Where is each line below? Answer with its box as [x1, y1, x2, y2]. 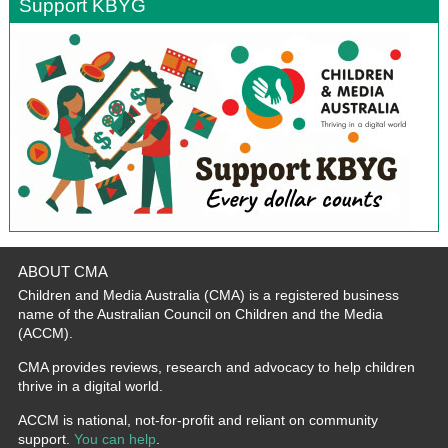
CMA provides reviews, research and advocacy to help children [17, 358, 415, 375]
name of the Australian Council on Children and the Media [17, 305, 383, 322]
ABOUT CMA [17, 262, 108, 280]
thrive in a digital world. [17, 377, 163, 394]
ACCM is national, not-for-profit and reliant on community [17, 411, 378, 428]
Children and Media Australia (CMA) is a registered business [17, 286, 399, 303]
